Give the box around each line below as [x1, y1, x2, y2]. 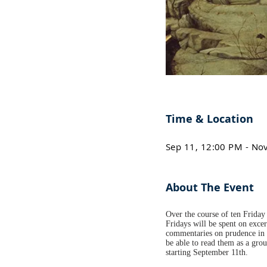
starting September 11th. [166, 248, 248, 257]
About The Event [166, 180, 254, 195]
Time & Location [166, 111, 253, 126]
